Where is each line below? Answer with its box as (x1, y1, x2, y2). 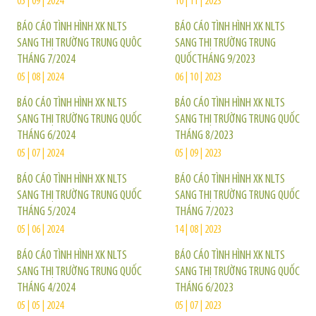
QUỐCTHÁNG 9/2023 (175, 53, 255, 66)
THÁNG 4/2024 (17, 281, 75, 295)
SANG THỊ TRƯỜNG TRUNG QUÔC (17, 37, 142, 50)
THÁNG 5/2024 (17, 205, 75, 219)
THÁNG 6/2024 (17, 129, 75, 142)
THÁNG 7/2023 (175, 205, 233, 219)
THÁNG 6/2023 (175, 281, 233, 295)
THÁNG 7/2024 (17, 53, 75, 66)
